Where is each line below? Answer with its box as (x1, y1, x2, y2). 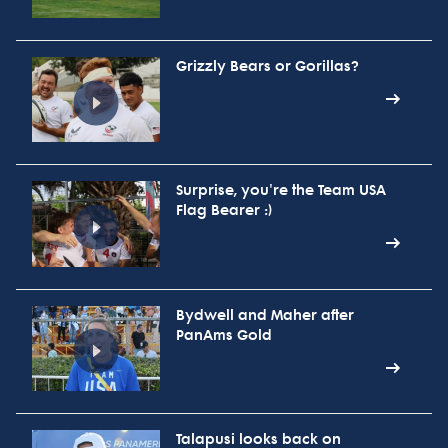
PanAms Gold (176, 326, 272, 344)
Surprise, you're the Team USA (176, 182, 386, 200)
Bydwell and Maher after (176, 306, 354, 324)
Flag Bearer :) (176, 202, 272, 220)
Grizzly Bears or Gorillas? (176, 57, 359, 75)
